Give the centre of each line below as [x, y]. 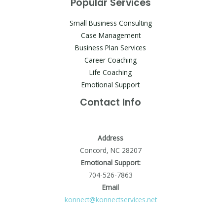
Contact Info [110, 102]
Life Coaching [110, 72]
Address [110, 138]
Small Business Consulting [110, 23]
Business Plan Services [110, 47]
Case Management [110, 35]
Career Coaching [110, 60]
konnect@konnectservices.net [110, 199]
